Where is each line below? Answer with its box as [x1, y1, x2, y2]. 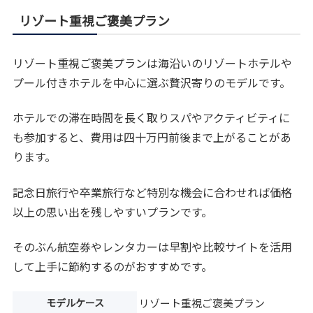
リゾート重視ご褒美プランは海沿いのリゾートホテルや [13, 54, 293, 71]
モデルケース [45, 296, 104, 310]
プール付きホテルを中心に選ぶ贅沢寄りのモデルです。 [13, 73, 291, 91]
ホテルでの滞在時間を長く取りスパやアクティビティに [13, 109, 291, 126]
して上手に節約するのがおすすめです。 [13, 258, 213, 275]
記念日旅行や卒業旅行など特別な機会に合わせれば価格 [13, 183, 293, 201]
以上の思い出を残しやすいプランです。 [13, 203, 213, 220]
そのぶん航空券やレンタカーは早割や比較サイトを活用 [13, 238, 293, 256]
